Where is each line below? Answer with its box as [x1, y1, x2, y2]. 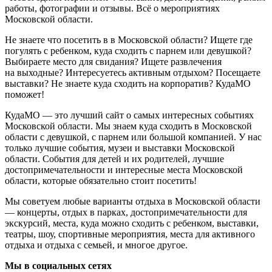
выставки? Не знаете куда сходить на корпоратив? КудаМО [5, 78, 251, 89]
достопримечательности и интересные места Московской [5, 165, 243, 175]
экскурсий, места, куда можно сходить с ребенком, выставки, [5, 218, 259, 229]
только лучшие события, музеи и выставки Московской [5, 143, 235, 154]
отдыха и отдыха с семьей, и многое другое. [5, 240, 188, 251]
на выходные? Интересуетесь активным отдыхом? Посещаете [5, 67, 260, 78]
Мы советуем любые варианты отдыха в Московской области [5, 196, 260, 207]
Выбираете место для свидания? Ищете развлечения [5, 56, 222, 67]
